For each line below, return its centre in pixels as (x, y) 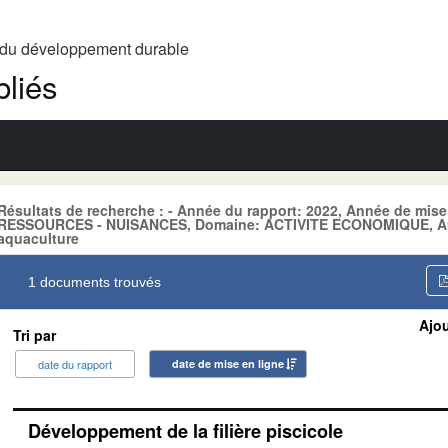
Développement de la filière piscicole (185, 430)
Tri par (34, 334)
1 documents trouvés (94, 281)
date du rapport (75, 363)
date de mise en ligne (228, 363)
